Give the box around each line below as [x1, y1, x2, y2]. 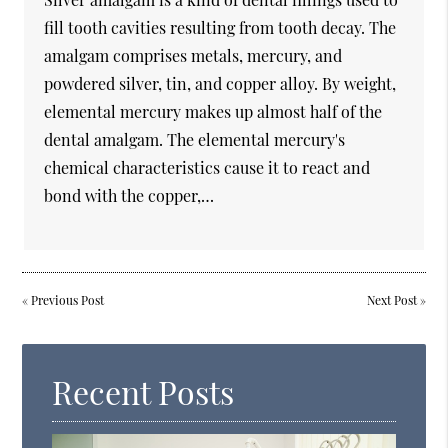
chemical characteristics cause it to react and [44, 157, 371, 179]
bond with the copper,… [44, 185, 215, 207]
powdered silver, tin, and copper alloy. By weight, [44, 73, 397, 95]
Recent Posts [52, 370, 235, 413]
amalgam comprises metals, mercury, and [44, 45, 343, 67]
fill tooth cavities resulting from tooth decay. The [44, 17, 397, 39]
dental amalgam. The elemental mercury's [44, 129, 346, 151]
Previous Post [31, 292, 105, 308]
